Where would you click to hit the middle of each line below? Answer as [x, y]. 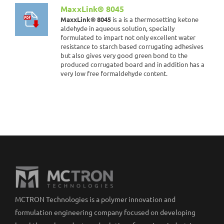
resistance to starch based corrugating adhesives [132, 46]
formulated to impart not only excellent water [128, 37]
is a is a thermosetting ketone [155, 19]
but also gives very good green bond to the [124, 55]
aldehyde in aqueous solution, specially [117, 28]
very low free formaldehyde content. [114, 73]
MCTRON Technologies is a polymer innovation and [95, 199]
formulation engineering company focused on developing [105, 212]
